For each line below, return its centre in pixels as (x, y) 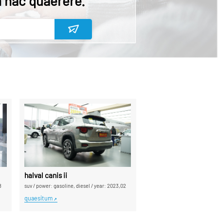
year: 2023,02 (110, 185)
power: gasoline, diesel (63, 185)
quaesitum (39, 198)
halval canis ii (46, 175)
